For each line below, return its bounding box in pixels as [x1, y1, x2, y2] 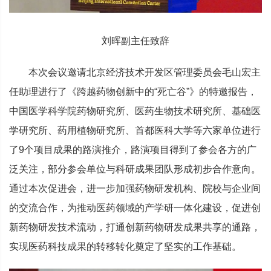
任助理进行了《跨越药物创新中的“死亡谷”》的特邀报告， [9, 86, 257, 97]
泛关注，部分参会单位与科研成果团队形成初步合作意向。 [9, 163, 261, 174]
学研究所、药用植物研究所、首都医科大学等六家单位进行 [9, 125, 261, 135]
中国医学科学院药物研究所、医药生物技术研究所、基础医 [9, 105, 261, 116]
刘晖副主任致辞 [102, 35, 169, 46]
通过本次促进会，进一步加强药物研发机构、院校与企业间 [9, 183, 261, 194]
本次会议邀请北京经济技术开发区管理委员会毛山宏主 [28, 67, 261, 77]
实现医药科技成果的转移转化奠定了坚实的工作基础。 [9, 241, 241, 252]
